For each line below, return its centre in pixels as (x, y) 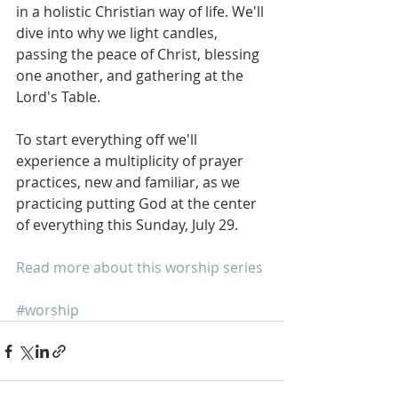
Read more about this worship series (139, 268)
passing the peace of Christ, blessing (139, 55)
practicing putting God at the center (138, 204)
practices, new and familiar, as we (130, 183)
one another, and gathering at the (131, 76)
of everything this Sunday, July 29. (127, 225)
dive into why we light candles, (119, 33)
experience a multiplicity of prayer (131, 161)
